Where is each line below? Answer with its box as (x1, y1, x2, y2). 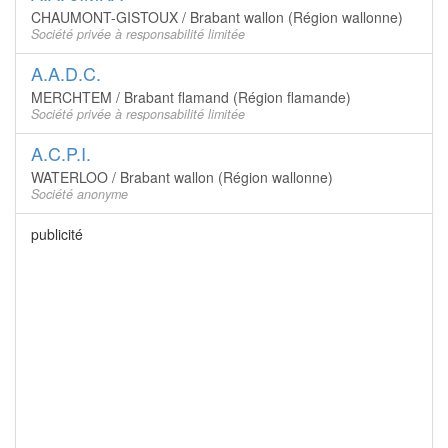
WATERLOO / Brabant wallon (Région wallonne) (31, 167, 333, 187)
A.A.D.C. (31, 60, 101, 86)
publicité (31, 224, 83, 244)
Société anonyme (31, 185, 128, 203)
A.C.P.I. (31, 140, 91, 166)
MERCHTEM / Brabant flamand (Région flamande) (31, 87, 351, 107)
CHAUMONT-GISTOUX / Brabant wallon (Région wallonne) (31, 7, 403, 27)
